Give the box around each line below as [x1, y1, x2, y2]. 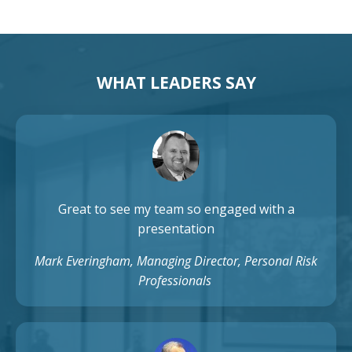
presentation [137, 220, 214, 238]
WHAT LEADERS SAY [96, 71, 256, 94]
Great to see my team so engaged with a [57, 200, 295, 218]
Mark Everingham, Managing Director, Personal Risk [35, 252, 317, 270]
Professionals [137, 272, 214, 290]
